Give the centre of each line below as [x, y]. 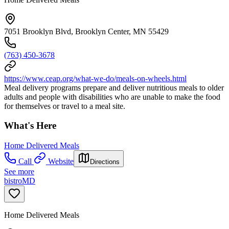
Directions [105, 162]
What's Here [30, 126]
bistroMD [20, 181]
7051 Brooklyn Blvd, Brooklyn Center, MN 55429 [86, 31]
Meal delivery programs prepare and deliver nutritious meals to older [114, 87]
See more [19, 172]
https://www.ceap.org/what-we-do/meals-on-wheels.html [95, 78]
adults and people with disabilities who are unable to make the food [112, 97]
